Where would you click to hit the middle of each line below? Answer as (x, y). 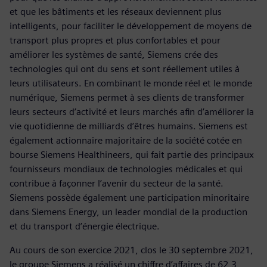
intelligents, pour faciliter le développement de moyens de (131, 26)
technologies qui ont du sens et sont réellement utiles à (125, 69)
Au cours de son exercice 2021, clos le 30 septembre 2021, (131, 250)
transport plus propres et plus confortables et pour (115, 40)
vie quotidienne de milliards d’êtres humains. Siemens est (129, 126)
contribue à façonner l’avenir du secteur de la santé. (117, 183)
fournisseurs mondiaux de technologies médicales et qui (126, 169)
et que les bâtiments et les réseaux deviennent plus (116, 11)
